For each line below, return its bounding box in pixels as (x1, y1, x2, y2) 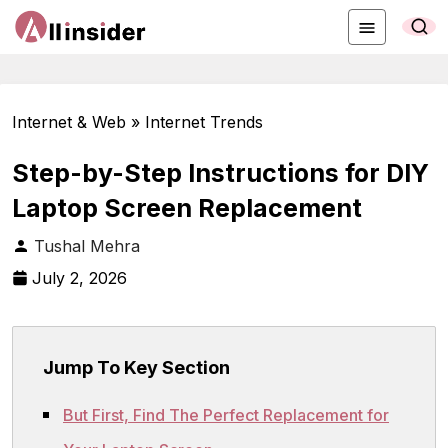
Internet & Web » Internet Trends (12, 111, 263, 132)
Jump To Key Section (43, 356, 230, 378)
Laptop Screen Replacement (12, 192, 362, 223)
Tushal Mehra (34, 235, 140, 256)
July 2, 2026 (32, 267, 127, 288)
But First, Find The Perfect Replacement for (63, 405, 389, 426)
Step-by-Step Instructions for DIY (12, 157, 429, 188)
